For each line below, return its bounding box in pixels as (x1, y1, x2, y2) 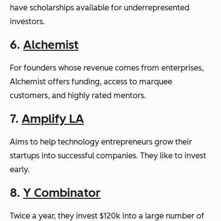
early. (10, 165, 30, 174)
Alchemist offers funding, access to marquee (10, 77, 172, 86)
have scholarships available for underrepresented (10, 3, 189, 12)
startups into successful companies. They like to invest (10, 151, 206, 160)
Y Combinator (23, 185, 101, 200)
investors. (10, 17, 45, 26)
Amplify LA (22, 111, 84, 126)
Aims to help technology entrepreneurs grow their (10, 137, 192, 147)
